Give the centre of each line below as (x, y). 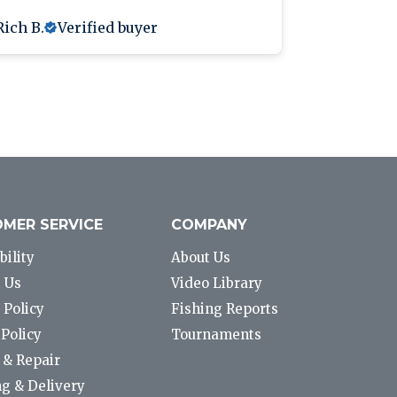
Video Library (217, 284)
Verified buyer (108, 28)
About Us (201, 258)
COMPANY (210, 225)
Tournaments (217, 335)
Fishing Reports (225, 309)
